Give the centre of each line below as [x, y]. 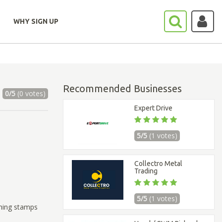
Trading [146, 171]
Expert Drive [154, 108]
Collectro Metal [159, 164]
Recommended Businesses [122, 88]
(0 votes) [30, 93]
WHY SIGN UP [36, 21]
